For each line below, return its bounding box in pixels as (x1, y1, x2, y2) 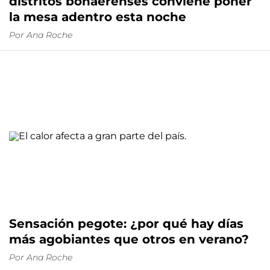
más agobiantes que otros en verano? (9, 232, 249, 247)
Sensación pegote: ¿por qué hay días (9, 216, 243, 231)
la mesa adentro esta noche (9, 9, 186, 24)
